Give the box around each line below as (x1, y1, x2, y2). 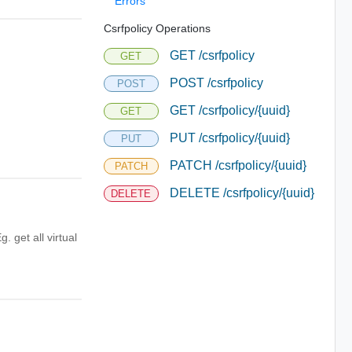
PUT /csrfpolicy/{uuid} (169, 131, 290, 145)
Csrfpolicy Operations (103, 21, 211, 35)
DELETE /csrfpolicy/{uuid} (169, 186, 314, 200)
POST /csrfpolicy (169, 76, 263, 90)
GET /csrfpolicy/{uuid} (169, 104, 290, 117)
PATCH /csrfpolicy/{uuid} (169, 159, 306, 172)
